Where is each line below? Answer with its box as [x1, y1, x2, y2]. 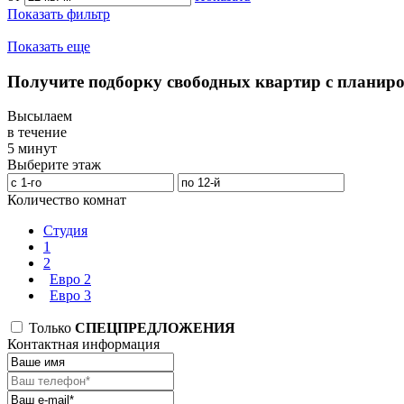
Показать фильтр [7, 6, 110, 23]
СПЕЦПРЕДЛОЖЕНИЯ [75, 320, 235, 336]
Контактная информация [7, 336, 160, 353]
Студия [43, 223, 87, 239]
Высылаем [7, 108, 72, 124]
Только [25, 320, 75, 336]
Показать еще [7, 39, 90, 55]
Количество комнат [7, 192, 126, 208]
